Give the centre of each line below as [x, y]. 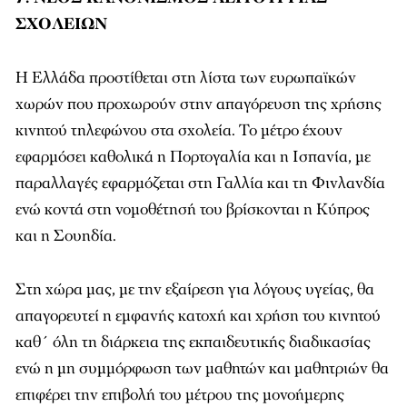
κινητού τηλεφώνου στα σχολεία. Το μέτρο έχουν [179, 130]
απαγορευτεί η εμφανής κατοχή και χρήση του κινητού [198, 316]
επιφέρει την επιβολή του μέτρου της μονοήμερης [180, 395]
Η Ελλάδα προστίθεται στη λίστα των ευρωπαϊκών [186, 78]
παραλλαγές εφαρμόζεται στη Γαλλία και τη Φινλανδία [200, 183]
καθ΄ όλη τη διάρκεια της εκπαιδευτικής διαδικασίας [193, 342]
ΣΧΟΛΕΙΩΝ [61, 24]
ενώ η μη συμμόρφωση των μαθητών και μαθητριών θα [202, 368]
